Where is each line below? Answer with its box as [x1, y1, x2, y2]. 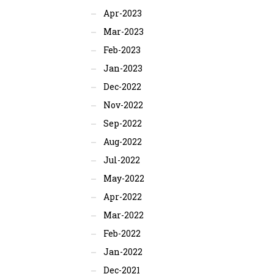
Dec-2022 [103, 81, 141, 92]
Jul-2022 [103, 154, 140, 166]
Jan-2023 [103, 62, 143, 74]
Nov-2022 [103, 99, 143, 111]
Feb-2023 [103, 44, 141, 56]
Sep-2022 [103, 117, 142, 129]
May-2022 [103, 172, 144, 184]
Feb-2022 [103, 228, 141, 239]
